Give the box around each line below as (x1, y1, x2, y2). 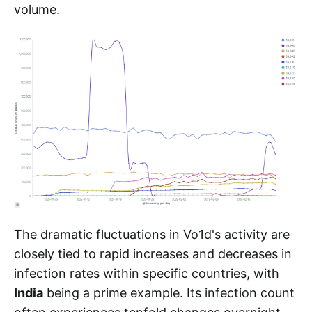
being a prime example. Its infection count (43, 285, 295, 300)
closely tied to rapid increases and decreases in (14, 246, 292, 261)
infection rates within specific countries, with (14, 265, 279, 281)
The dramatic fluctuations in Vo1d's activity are (14, 226, 290, 242)
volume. (14, 2, 60, 17)
